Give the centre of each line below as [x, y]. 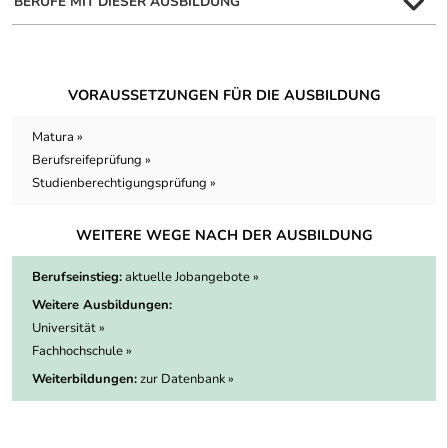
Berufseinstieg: [77, 277]
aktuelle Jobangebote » [192, 277]
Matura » [57, 137]
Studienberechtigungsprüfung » [124, 183]
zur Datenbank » [187, 379]
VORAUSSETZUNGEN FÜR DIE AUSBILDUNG [224, 95]
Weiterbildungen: [84, 379]
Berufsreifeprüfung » [91, 160]
